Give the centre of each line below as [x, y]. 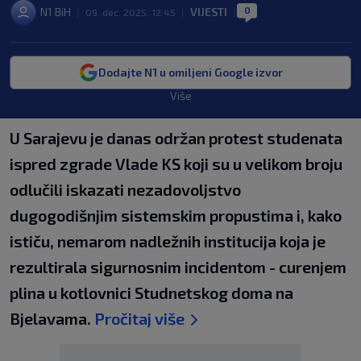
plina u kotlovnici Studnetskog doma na [151, 293]
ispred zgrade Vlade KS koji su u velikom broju [176, 164]
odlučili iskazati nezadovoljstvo [125, 189]
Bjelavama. [52, 318]
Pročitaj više [139, 318]
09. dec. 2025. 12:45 [131, 12]
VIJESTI [209, 12]
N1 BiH [56, 12]
